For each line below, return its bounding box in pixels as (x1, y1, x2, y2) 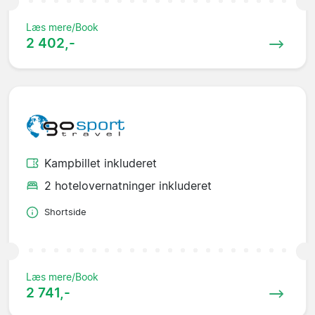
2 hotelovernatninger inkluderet (44, 179, 212, 193)
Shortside (44, 207, 86, 218)
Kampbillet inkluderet (44, 156, 157, 171)
